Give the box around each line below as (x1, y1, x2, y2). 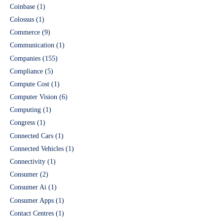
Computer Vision (10, 93, 57, 101)
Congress (10, 119, 35, 127)
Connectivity (10, 158, 45, 166)
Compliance (10, 67, 43, 75)
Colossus (10, 15, 34, 23)
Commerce (10, 29, 40, 37)
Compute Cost (10, 80, 49, 88)
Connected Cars (10, 132, 53, 140)
